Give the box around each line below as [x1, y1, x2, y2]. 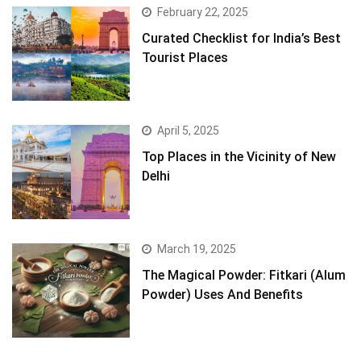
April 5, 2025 [157, 124, 220, 138]
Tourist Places [142, 50, 229, 66]
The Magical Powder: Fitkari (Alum [142, 268, 346, 284]
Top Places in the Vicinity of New [142, 149, 337, 165]
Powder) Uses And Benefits [142, 287, 304, 303]
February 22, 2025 [157, 6, 249, 19]
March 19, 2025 [157, 243, 237, 256]
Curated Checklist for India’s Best [142, 31, 342, 47]
